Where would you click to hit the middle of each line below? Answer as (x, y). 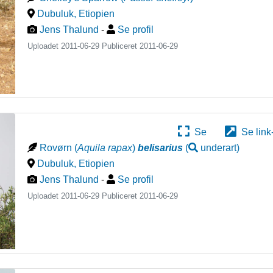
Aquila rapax (105, 147)
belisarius (161, 147)
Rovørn (56, 147)
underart (219, 147)
